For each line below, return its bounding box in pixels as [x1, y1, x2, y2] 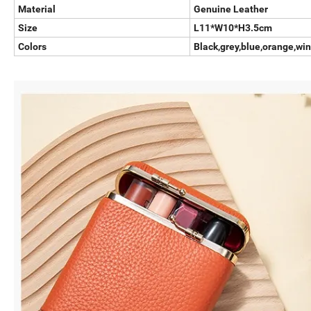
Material [18, 3, 56, 15]
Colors [18, 41, 47, 53]
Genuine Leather [194, 3, 268, 15]
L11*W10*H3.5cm [194, 22, 272, 34]
